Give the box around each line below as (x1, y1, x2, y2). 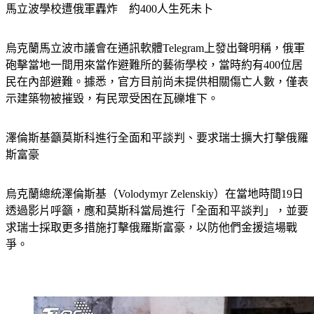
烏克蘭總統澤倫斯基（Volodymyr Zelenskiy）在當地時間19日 (6, 187, 303, 200)
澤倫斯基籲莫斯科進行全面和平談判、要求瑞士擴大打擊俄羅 (6, 131, 308, 144)
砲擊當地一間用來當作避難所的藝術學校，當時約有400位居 (6, 58, 303, 71)
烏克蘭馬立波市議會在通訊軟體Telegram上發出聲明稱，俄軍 (6, 41, 305, 54)
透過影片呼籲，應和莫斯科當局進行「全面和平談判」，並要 (6, 204, 308, 217)
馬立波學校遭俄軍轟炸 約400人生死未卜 (6, 2, 213, 15)
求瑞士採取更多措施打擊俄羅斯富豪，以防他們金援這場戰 (6, 221, 297, 233)
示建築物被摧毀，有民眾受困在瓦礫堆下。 (6, 92, 219, 104)
